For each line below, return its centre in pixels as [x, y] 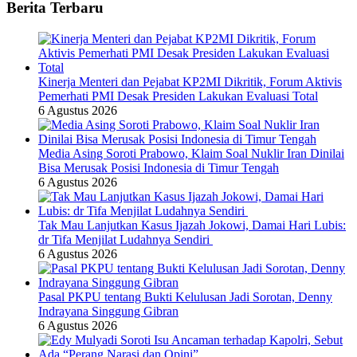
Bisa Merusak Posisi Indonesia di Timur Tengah [159, 167]
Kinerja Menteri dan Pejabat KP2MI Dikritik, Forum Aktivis [190, 81]
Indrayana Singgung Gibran [108, 311]
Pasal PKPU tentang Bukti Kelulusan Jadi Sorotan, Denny [185, 296]
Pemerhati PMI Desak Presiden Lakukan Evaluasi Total [178, 96]
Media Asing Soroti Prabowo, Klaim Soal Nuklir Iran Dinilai [191, 153]
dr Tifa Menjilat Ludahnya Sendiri [126, 239]
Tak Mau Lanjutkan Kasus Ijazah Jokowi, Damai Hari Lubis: [192, 225]
